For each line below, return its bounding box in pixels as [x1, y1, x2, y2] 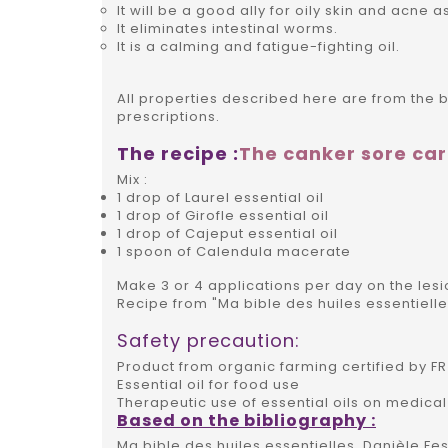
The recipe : [117, 141, 239, 167]
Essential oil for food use [117, 375, 300, 395]
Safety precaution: [117, 328, 300, 354]
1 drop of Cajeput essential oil [117, 224, 338, 244]
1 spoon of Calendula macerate [117, 242, 351, 262]
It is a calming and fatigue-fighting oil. [117, 37, 400, 57]
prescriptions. [117, 107, 220, 127]
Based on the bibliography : [117, 409, 376, 433]
